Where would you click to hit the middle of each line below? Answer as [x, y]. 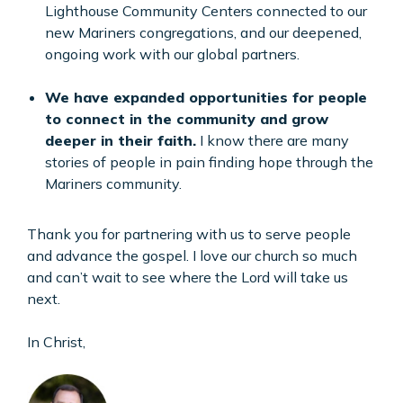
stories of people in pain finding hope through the [209, 162]
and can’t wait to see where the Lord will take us [188, 278]
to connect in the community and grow [187, 119]
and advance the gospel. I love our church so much [192, 256]
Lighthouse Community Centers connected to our [206, 11]
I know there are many [273, 141]
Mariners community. [113, 184]
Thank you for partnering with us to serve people [189, 234]
